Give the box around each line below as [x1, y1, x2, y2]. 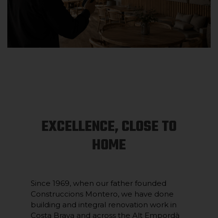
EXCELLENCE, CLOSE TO [41, 116, 177, 138]
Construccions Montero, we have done [31, 189, 174, 199]
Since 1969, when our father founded [31, 179, 166, 188]
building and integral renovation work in [31, 200, 177, 209]
